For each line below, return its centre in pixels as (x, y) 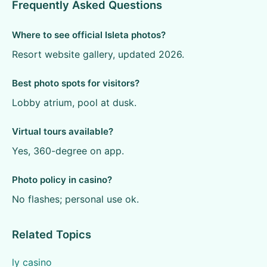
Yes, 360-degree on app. (68, 151)
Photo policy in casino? (62, 180)
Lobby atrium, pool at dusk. (74, 103)
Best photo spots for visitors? (76, 83)
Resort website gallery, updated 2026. (98, 55)
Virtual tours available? (63, 132)
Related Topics (52, 235)
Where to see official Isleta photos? (89, 35)
